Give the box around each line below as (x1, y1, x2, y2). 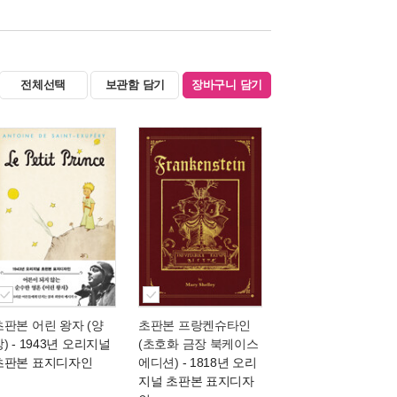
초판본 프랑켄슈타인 (138, 318, 252, 332)
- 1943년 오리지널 (8, 337, 111, 351)
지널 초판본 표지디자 (138, 374, 254, 388)
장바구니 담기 (191, 78, 263, 91)
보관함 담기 (105, 78, 166, 91)
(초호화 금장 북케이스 (138, 337, 259, 351)
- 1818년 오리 (178, 355, 257, 370)
